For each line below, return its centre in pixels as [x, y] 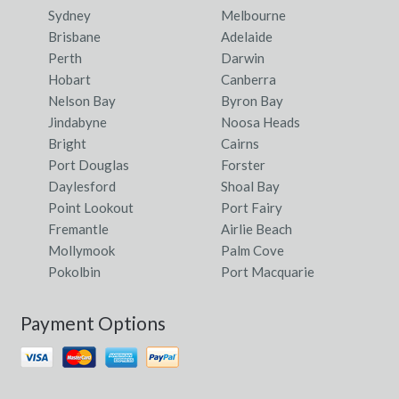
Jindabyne [77, 122]
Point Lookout [91, 207]
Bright [67, 143]
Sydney [69, 15]
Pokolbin [74, 271]
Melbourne [253, 15]
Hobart [69, 79]
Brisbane [74, 36]
